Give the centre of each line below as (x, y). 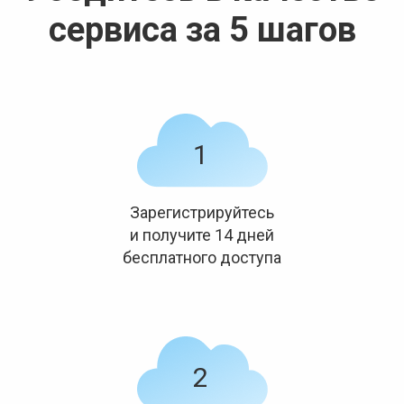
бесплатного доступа (202, 257)
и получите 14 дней (202, 235)
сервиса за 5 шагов (202, 30)
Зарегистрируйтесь (202, 212)
